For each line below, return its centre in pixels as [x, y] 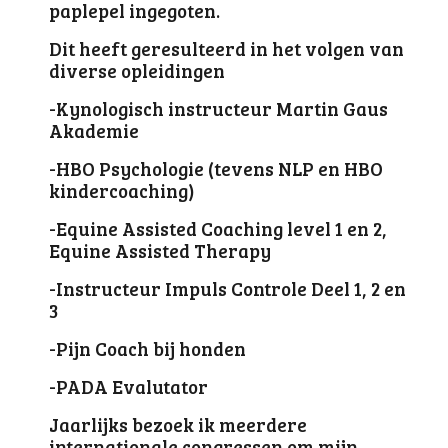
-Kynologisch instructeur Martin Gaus [219, 108]
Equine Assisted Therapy [160, 250]
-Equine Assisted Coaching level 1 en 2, [218, 228]
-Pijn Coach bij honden [148, 348]
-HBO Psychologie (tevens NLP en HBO [216, 168]
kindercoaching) [122, 190]
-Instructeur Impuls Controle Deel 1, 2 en [228, 288]
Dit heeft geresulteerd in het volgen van [227, 48]
